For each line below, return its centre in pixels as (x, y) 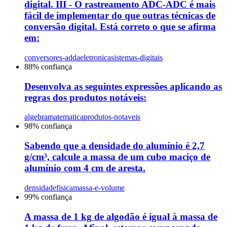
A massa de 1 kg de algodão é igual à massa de (121, 216)
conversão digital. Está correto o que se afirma (120, 27)
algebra (36, 117)
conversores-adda (52, 57)
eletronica (96, 57)
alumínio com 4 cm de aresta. (85, 168)
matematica (66, 117)
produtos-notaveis (112, 117)
